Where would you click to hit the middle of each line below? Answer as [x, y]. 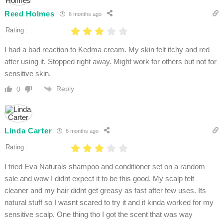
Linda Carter [28, 130]
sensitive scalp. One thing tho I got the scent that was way [98, 215]
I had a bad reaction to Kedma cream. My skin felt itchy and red [107, 50]
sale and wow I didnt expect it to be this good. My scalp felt [99, 179]
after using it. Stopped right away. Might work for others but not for [110, 62]
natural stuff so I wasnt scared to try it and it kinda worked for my [109, 203]
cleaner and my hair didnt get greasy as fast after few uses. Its [105, 191]
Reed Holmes [29, 13]
